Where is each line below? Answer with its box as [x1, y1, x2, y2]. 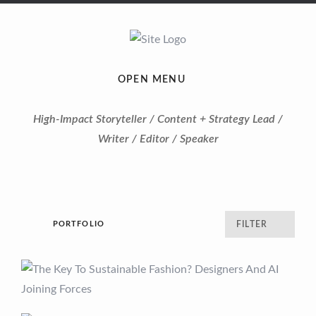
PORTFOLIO [53, 220, 104, 228]
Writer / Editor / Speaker [97, 133, 219, 145]
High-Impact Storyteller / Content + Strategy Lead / [33, 114, 283, 125]
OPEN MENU [117, 75, 186, 85]
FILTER [236, 220, 268, 229]
